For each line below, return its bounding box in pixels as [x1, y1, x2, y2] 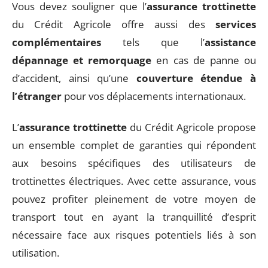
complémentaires [12, 35, 101, 49]
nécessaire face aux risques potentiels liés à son [12, 228, 256, 242]
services [215, 17, 256, 31]
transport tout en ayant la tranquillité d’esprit [12, 210, 256, 224]
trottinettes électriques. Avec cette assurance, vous [12, 174, 256, 188]
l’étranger [12, 89, 62, 103]
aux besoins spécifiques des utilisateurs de [12, 156, 256, 170]
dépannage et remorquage [12, 53, 152, 67]
